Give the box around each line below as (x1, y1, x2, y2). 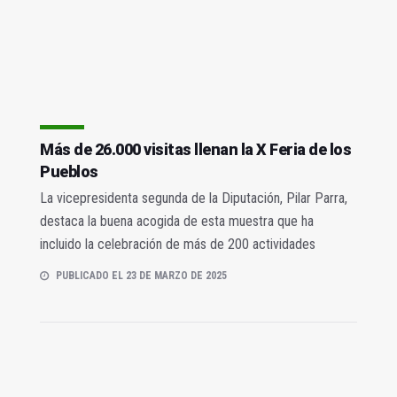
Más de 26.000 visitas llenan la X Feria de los (40, 140, 351, 160)
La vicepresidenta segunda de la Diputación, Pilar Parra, (40, 190, 347, 207)
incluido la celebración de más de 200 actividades (40, 236, 315, 253)
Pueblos (40, 162, 98, 182)
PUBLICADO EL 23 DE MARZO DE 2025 (56, 269, 227, 283)
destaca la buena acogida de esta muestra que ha (40, 213, 314, 230)
